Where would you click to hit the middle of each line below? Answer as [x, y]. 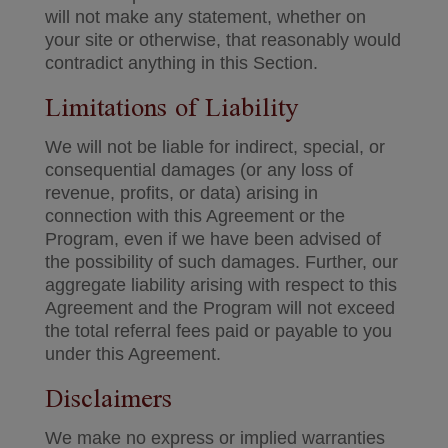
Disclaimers [108, 400]
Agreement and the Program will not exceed [219, 308]
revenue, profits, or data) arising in [181, 193]
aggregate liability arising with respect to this [220, 285]
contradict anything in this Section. [181, 63]
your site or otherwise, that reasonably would [222, 40]
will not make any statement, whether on [205, 17]
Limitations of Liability [171, 109]
